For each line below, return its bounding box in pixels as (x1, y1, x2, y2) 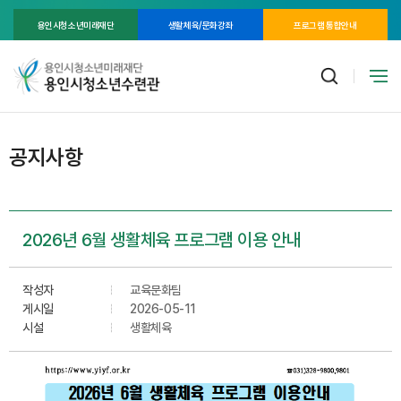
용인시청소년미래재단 (37, 19, 115, 30)
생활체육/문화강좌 (167, 19, 234, 30)
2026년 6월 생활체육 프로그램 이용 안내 (22, 228, 302, 251)
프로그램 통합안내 (294, 19, 357, 30)
